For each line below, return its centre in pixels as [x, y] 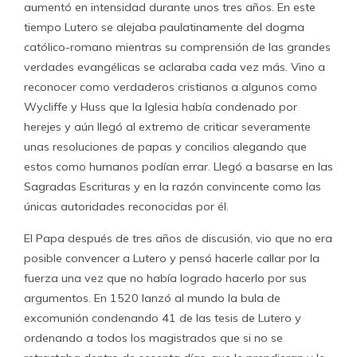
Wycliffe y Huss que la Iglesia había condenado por [161, 107]
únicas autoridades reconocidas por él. [126, 206]
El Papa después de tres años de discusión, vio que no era [178, 238]
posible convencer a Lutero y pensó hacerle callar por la [172, 258]
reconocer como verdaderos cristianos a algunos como [171, 87]
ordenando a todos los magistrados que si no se [153, 338]
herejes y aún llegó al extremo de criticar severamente [167, 127]
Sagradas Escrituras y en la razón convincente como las [173, 186]
